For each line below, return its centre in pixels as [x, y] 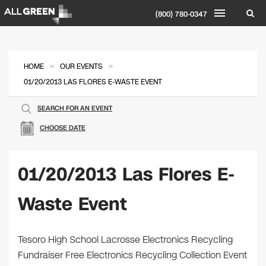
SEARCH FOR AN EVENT [75, 108]
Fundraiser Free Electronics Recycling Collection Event [132, 255]
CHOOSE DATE [63, 128]
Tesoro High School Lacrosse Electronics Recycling [125, 240]
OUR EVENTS [81, 66]
